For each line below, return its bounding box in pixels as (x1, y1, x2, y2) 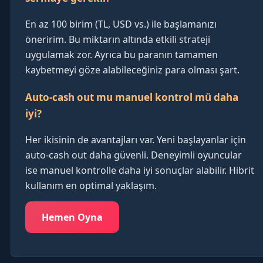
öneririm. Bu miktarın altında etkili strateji (25, 32, 210, 46)
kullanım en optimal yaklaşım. (25, 178, 157, 192)
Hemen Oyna (42, 210, 103, 224)
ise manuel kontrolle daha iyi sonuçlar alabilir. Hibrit (25, 163, 254, 177)
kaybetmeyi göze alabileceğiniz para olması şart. (25, 63, 240, 76)
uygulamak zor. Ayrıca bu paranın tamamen (25, 48, 218, 61)
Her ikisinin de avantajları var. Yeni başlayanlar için (25, 133, 246, 146)
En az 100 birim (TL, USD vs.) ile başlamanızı (25, 17, 217, 31)
